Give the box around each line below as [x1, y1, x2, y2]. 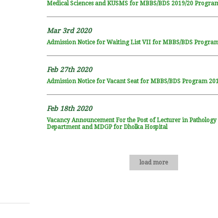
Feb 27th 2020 [46, 66, 92, 73]
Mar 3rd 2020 [46, 27, 91, 35]
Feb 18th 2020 [46, 105, 92, 112]
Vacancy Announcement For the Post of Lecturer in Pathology [46, 117, 217, 124]
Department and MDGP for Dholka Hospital [46, 124, 167, 130]
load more [139, 159, 168, 166]
